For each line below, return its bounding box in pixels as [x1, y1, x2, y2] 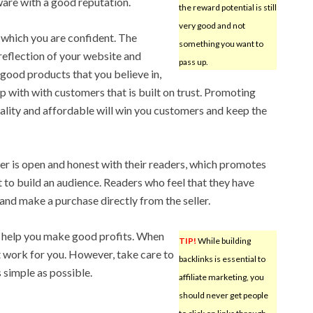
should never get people [178, 289, 268, 300]
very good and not [178, 20, 245, 31]
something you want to [178, 38, 263, 49]
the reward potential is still [178, 1, 277, 13]
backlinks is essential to [178, 253, 265, 264]
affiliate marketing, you [178, 271, 264, 282]
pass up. [178, 56, 208, 67]
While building [196, 235, 251, 246]
